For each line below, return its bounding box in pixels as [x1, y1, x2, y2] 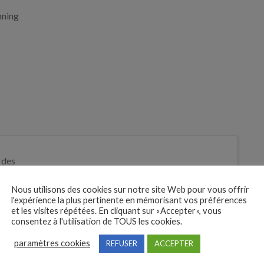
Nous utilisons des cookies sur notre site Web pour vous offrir [11, 184, 249, 194]
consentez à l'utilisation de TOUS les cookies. [11, 216, 182, 226]
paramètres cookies [14, 238, 90, 248]
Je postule [39, 188, 80, 200]
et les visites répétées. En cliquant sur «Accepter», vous [11, 205, 222, 216]
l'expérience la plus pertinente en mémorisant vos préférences [11, 194, 247, 205]
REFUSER [106, 238, 137, 248]
